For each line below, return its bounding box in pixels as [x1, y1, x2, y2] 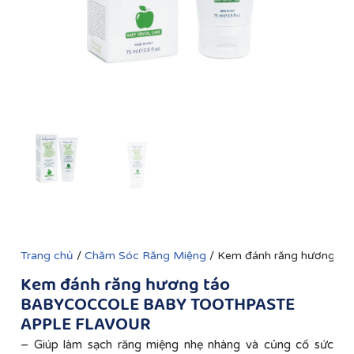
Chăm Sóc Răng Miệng [85, 248, 206, 262]
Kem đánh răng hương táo [21, 270, 230, 299]
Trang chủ [21, 248, 73, 262]
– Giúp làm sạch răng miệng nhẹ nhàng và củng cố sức [21, 337, 333, 352]
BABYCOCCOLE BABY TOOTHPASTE [21, 290, 295, 319]
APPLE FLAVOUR [21, 310, 151, 339]
